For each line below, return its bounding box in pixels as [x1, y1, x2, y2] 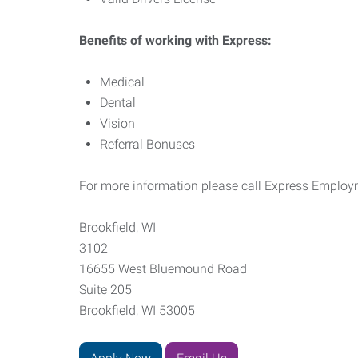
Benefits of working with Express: [79, 33, 272, 48]
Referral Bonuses [100, 137, 195, 152]
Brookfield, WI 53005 [79, 303, 195, 318]
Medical [100, 74, 145, 89]
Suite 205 [79, 282, 132, 297]
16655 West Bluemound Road [79, 261, 247, 276]
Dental [100, 95, 136, 110]
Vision [100, 116, 135, 131]
